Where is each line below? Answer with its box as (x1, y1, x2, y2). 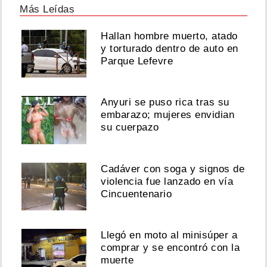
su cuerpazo (101, 122, 159, 133)
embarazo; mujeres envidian (101, 109, 235, 121)
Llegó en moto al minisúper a (101, 229, 238, 241)
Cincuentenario (101, 188, 172, 200)
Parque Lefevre (101, 55, 173, 67)
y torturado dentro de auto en (101, 43, 238, 55)
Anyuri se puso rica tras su (101, 97, 229, 108)
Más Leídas (20, 4, 74, 15)
